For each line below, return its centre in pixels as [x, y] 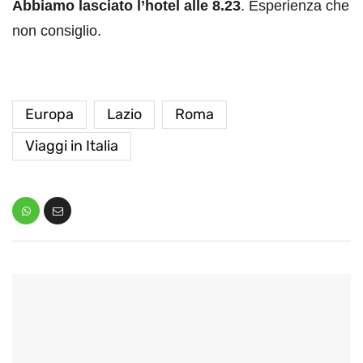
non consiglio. [57, 31]
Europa [49, 114]
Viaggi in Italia [72, 146]
